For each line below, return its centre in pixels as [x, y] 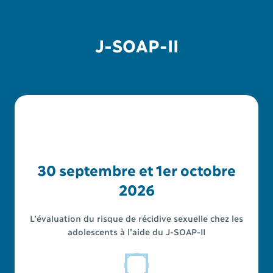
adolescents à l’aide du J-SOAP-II [136, 231]
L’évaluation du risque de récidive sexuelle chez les [136, 218]
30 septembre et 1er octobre [136, 169]
